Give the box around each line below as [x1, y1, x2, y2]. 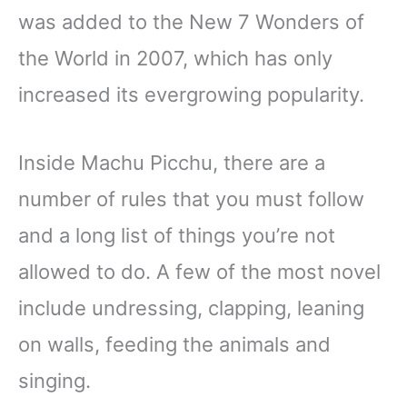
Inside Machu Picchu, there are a [18, 151, 325, 175]
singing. [18, 369, 102, 393]
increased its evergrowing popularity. [18, 82, 370, 106]
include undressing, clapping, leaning [18, 296, 364, 321]
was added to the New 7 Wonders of [18, 9, 364, 34]
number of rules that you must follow [18, 187, 364, 212]
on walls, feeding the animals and [18, 333, 331, 357]
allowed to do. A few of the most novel [18, 260, 381, 284]
